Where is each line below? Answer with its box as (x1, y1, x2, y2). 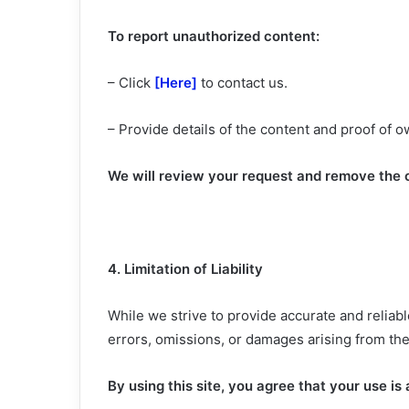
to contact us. (197, 73, 288, 91)
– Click (108, 73, 154, 91)
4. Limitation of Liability (108, 259, 263, 278)
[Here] (154, 73, 197, 91)
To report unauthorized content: (108, 26, 320, 45)
